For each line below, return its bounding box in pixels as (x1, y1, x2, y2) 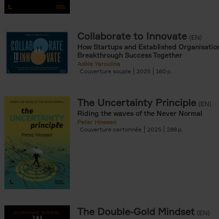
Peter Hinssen (77, 118, 116, 126)
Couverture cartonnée (80, 126, 142, 133)
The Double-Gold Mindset (77, 205, 195, 218)
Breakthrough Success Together (77, 51, 182, 59)
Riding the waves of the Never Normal (77, 109, 202, 117)
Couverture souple (80, 67, 131, 75)
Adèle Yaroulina (77, 60, 120, 67)
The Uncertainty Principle (77, 96, 196, 109)
